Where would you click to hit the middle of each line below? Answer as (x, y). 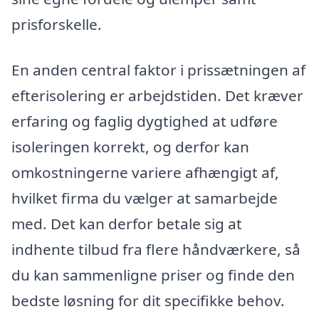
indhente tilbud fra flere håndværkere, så (156, 250)
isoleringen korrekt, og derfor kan (130, 147)
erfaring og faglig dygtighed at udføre (145, 121)
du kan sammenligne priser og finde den (153, 275)
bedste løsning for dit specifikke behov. (148, 301)
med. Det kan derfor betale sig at (127, 224)
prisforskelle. (57, 25)
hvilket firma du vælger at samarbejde (145, 198)
